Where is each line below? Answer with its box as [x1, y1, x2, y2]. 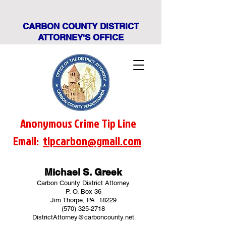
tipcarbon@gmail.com [43, 133, 141, 149]
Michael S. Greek [44, 166, 122, 178]
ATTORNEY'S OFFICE [37, 32, 124, 42]
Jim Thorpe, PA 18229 [50, 196, 117, 204]
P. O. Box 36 [65, 188, 101, 195]
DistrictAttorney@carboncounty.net [32, 213, 134, 221]
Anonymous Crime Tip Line [18, 115, 138, 131]
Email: [13, 133, 43, 149]
